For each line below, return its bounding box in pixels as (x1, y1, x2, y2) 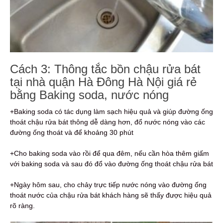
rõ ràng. (10, 201, 35, 210)
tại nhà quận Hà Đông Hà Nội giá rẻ (10, 75, 197, 89)
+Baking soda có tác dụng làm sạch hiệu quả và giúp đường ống (10, 107, 213, 115)
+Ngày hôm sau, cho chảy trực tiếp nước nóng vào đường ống (10, 180, 207, 189)
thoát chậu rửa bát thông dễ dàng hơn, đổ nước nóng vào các (10, 117, 205, 126)
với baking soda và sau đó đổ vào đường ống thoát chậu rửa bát (10, 159, 213, 168)
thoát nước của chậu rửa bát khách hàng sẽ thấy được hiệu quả (10, 191, 212, 199)
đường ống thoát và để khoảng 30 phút (10, 128, 133, 136)
